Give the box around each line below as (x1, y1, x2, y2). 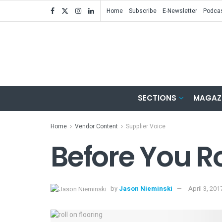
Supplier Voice (126, 122, 166, 131)
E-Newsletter (163, 6, 197, 15)
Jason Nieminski (119, 184, 172, 194)
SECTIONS (138, 93, 176, 103)
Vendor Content (75, 122, 118, 131)
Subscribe (129, 6, 157, 15)
